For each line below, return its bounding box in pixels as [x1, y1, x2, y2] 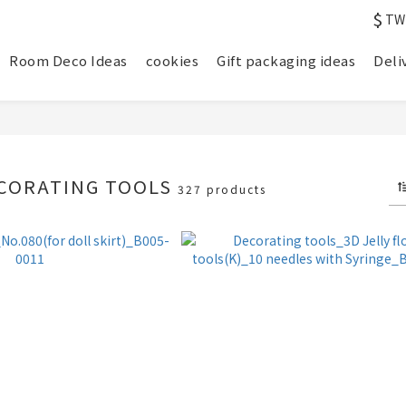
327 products [178, 181, 267, 197]
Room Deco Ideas [9, 51, 128, 70]
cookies [145, 51, 198, 70]
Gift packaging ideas [217, 51, 355, 70]
